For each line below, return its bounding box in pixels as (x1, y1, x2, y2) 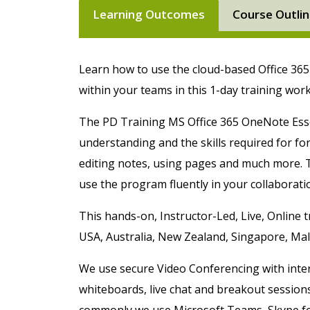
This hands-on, (79, 208, 160, 224)
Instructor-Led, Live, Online (160, 208, 301, 224)
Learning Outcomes (93, 6, 205, 22)
